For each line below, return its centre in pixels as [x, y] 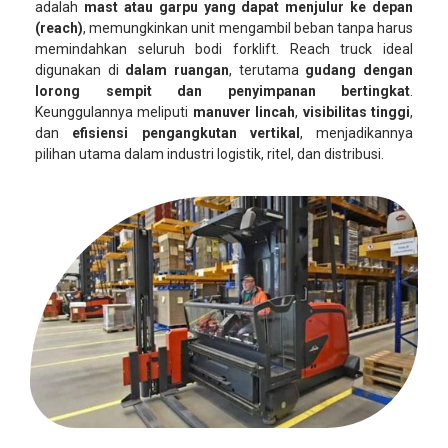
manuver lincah [244, 111]
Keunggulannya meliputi [114, 111]
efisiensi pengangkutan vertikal [186, 132]
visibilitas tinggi [356, 111]
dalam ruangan [177, 69]
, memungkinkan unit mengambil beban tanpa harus [248, 27]
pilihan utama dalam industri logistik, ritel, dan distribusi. [209, 153]
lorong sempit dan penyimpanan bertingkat [222, 90]
